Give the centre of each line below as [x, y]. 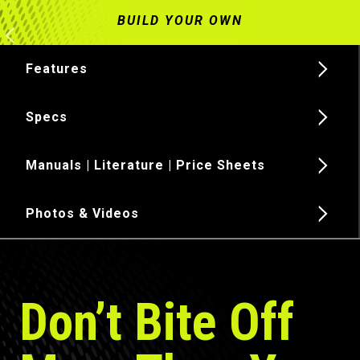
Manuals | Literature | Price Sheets [145, 165]
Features [57, 68]
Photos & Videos [82, 213]
